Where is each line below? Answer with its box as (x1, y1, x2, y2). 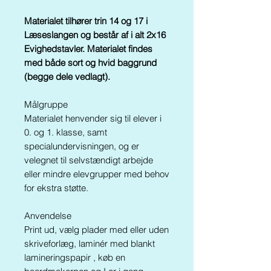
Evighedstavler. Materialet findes (24, 43, 152, 54)
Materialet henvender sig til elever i (24, 113, 162, 124)
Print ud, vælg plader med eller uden (24, 224, 169, 235)
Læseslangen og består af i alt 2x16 (24, 29, 166, 41)
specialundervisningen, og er (24, 140, 139, 152)
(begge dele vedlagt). (24, 71, 110, 82)
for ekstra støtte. (24, 182, 91, 194)
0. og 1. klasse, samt (24, 126, 107, 138)
